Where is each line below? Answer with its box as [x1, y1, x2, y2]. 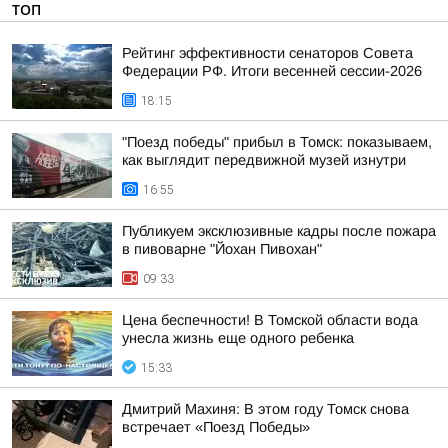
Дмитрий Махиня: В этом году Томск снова [122, 401, 409, 417]
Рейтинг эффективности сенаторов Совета [122, 45, 413, 61]
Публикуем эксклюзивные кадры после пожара [122, 223, 436, 239]
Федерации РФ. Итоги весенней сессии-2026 [122, 63, 422, 79]
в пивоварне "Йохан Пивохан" [122, 241, 322, 257]
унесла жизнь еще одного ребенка [122, 330, 354, 346]
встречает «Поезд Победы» [122, 419, 310, 435]
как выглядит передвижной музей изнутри [122, 152, 406, 168]
